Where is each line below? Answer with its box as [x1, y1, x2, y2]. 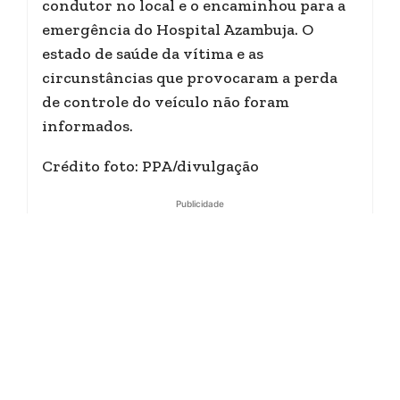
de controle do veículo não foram [42, 92, 289, 112]
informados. [42, 116, 133, 136]
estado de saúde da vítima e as [42, 44, 263, 63]
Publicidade [176, 198, 224, 209]
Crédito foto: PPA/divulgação [42, 156, 259, 176]
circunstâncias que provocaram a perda [42, 68, 337, 87]
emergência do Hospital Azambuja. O [42, 20, 313, 39]
